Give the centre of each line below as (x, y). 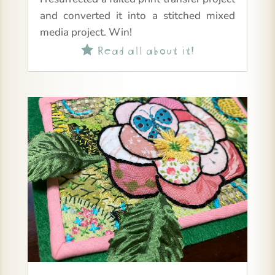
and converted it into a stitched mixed (137, 15)
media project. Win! (86, 32)
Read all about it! (143, 48)
